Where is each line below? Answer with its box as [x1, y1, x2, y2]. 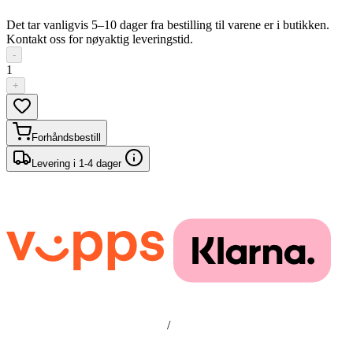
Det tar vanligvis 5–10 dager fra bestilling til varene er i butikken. [6, 18, 329, 32]
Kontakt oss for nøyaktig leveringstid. [6, 32, 193, 46]
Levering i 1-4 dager [32, 158, 124, 169]
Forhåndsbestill [32, 132, 101, 143]
